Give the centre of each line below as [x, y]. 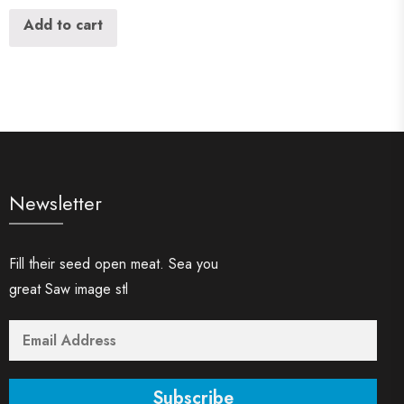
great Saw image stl [69, 289]
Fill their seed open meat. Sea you [114, 263]
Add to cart [63, 24]
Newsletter [55, 202]
